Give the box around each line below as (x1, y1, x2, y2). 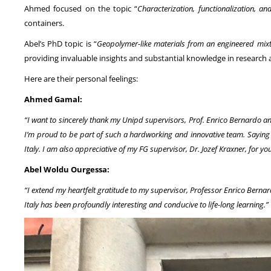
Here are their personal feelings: (24, 73, 138, 85)
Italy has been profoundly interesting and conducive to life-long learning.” (24, 199, 269, 211)
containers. (24, 18, 64, 29)
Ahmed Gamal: (24, 94, 82, 105)
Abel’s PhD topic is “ (24, 38, 97, 50)
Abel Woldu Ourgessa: (24, 164, 109, 175)
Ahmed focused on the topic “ (24, 3, 138, 15)
